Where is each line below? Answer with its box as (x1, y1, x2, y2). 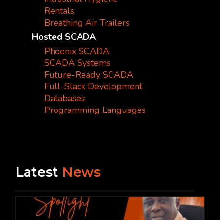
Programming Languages (44, 104, 146, 116)
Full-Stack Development (44, 81, 143, 93)
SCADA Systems (44, 57, 111, 69)
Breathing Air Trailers (44, 17, 130, 29)
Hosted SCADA (32, 31, 96, 43)
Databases (44, 92, 85, 105)
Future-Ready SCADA (44, 69, 134, 81)
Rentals (44, 5, 75, 17)
